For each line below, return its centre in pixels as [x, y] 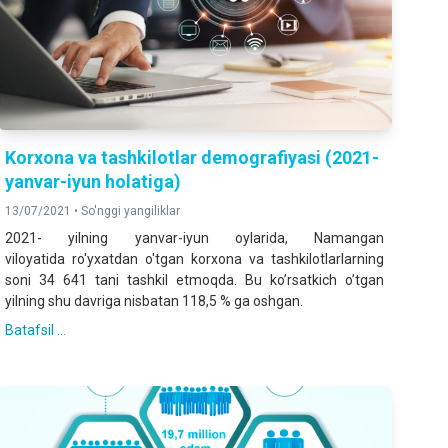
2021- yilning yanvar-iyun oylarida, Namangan [194, 238]
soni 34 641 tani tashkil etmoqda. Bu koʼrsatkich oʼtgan [194, 280]
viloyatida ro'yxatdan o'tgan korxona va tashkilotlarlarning [194, 259]
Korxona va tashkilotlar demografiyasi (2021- [192, 158]
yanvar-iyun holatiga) [93, 182]
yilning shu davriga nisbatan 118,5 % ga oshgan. [154, 301]
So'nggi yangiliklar [131, 211]
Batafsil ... [36, 330]
